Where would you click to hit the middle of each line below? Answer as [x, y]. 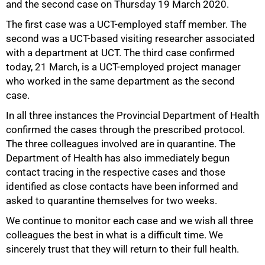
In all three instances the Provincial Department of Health [132, 116]
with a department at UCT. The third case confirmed [120, 53]
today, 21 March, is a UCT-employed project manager [123, 67]
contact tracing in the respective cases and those [116, 172]
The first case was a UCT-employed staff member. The [126, 25]
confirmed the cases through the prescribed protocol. [125, 130]
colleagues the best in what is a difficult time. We [114, 235]
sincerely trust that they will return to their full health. [122, 249]
